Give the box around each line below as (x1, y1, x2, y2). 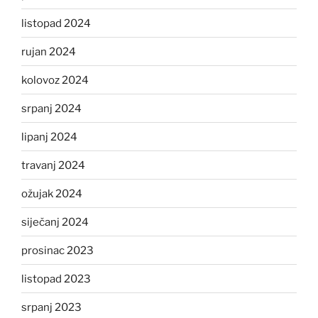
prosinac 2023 (21, 243, 94, 257)
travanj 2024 (21, 158, 85, 172)
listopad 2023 (21, 272, 91, 285)
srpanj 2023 (21, 300, 82, 314)
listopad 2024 (21, 16, 91, 30)
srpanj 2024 (21, 102, 82, 115)
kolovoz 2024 (21, 73, 89, 87)
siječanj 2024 (21, 215, 89, 229)
